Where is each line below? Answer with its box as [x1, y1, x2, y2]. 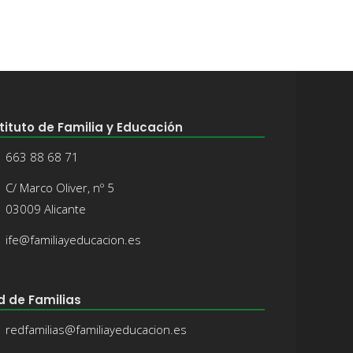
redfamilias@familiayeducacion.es [6, 321, 188, 337]
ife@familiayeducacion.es [6, 231, 142, 247]
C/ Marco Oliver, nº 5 [6, 179, 115, 195]
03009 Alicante [6, 200, 87, 217]
